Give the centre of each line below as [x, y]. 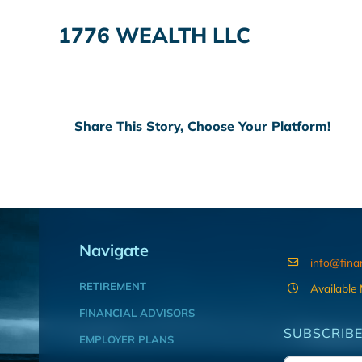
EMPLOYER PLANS [126, 339]
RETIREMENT [112, 286]
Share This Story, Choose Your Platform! [202, 126]
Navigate [114, 250]
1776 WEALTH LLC [154, 35]
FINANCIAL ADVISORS [137, 312]
